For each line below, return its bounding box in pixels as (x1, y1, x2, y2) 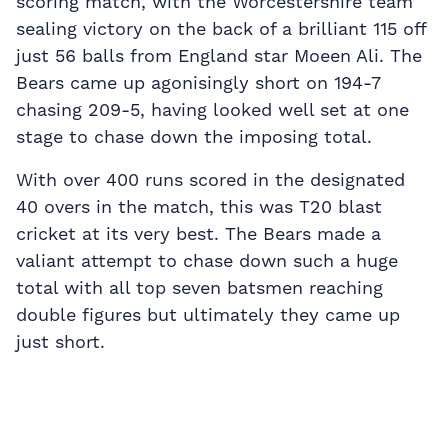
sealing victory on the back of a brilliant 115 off (16, 17, 426, 39)
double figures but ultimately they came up (16, 303, 400, 325)
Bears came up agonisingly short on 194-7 (16, 71, 380, 93)
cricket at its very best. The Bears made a (16, 222, 381, 244)
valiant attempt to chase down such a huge (16, 249, 398, 271)
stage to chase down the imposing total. (16, 125, 372, 147)
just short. (16, 330, 105, 352)
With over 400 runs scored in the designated (16, 168, 405, 190)
